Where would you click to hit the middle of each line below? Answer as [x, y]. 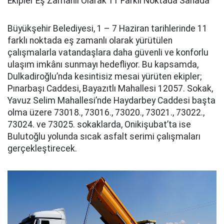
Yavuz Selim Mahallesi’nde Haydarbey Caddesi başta [111, 100]
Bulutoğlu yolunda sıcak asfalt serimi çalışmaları [104, 136]
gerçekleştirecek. [42, 148]
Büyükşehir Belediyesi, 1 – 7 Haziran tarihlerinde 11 [107, 28]
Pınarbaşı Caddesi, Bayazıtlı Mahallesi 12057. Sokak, [110, 88]
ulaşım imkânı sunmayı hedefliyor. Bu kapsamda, [103, 64]
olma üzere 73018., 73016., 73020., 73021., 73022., [106, 112]
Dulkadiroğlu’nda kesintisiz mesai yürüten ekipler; [104, 76]
